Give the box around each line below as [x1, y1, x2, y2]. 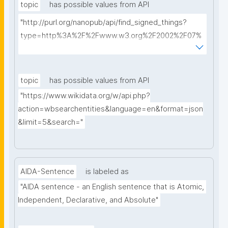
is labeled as [85, 167, 129, 177]
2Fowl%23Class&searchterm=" [20, 44, 127, 54]
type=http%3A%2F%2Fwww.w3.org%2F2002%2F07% [20, 31, 202, 41]
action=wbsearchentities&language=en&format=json [18, 104, 203, 114]
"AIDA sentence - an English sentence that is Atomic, [20, 182, 204, 192]
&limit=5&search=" [18, 118, 83, 127]
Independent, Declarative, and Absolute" [18, 195, 158, 205]
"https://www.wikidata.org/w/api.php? [20, 91, 150, 101]
